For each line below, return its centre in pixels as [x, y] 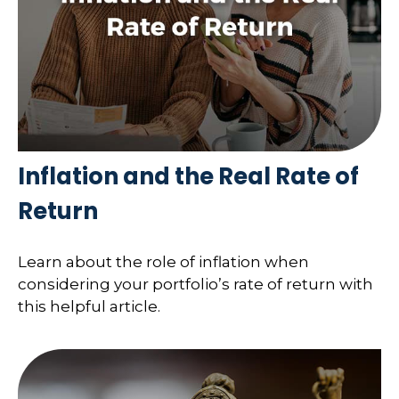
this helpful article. [89, 307]
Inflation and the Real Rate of [188, 176]
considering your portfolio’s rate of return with [195, 285]
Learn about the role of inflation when [163, 262]
